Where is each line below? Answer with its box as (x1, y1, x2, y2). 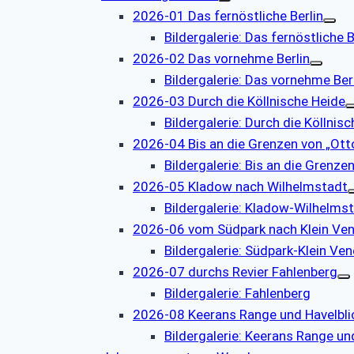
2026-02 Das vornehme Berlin (133, 51, 310, 67)
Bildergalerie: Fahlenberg (164, 285, 311, 302)
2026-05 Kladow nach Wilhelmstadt (133, 179, 348, 195)
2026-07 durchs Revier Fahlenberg (133, 264, 337, 281)
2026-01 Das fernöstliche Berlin (133, 8, 323, 24)
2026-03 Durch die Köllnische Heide (133, 93, 345, 110)
